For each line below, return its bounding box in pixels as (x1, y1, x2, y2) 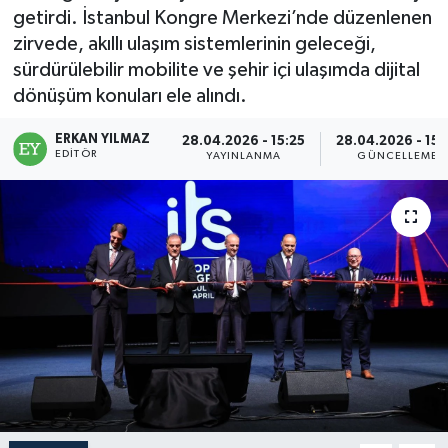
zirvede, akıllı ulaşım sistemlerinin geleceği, (12, 34, 376, 55)
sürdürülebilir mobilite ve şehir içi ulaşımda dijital (12, 60, 420, 81)
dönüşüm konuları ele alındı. (12, 86, 247, 107)
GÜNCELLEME (357, 151, 439, 162)
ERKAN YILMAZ (55, 132, 151, 146)
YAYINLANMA (206, 151, 282, 162)
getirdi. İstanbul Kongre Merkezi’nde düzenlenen (12, 8, 432, 29)
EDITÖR (55, 148, 97, 159)
